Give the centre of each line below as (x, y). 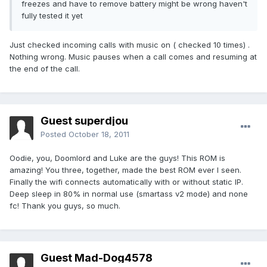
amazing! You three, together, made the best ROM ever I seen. (125, 170)
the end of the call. (45, 69)
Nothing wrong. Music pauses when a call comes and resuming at (133, 57)
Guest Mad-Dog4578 (97, 258)
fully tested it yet (52, 16)
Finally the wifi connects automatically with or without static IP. (126, 182)
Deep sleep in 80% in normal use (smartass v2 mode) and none (129, 194)
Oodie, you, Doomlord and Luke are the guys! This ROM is (117, 158)
